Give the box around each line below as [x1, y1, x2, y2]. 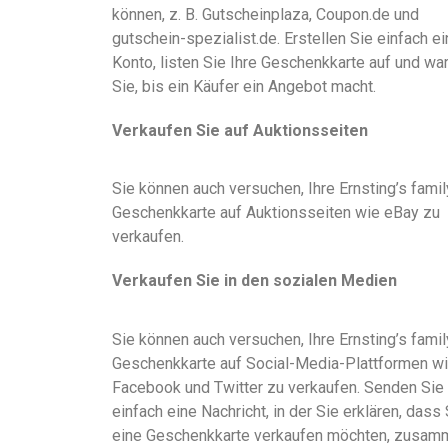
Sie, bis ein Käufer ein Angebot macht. [112, 76, 376, 96]
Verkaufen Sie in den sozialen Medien [112, 271, 397, 291]
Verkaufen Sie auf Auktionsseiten [112, 120, 368, 140]
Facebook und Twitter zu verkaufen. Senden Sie [112, 377, 444, 397]
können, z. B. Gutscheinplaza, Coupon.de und [112, 4, 419, 24]
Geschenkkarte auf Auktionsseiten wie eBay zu [112, 203, 440, 223]
